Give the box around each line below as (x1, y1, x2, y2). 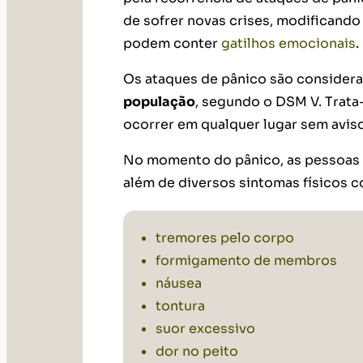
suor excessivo (156, 320, 255, 338)
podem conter (123, 35, 221, 53)
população (123, 93, 195, 111)
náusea (156, 275, 202, 293)
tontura (156, 297, 205, 315)
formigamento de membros (156, 252, 337, 270)
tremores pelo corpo (156, 229, 294, 247)
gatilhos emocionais (221, 35, 356, 53)
